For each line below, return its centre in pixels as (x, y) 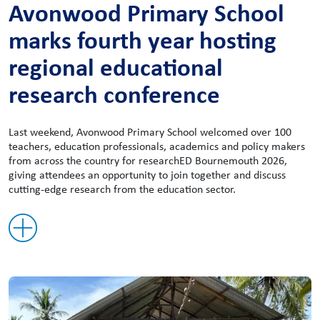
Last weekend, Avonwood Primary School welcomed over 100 (150, 131)
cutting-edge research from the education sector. (122, 189)
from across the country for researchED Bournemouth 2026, (148, 160)
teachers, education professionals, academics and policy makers (157, 146)
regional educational (116, 66)
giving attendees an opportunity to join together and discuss (147, 174)
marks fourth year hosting (142, 39)
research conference (114, 94)
